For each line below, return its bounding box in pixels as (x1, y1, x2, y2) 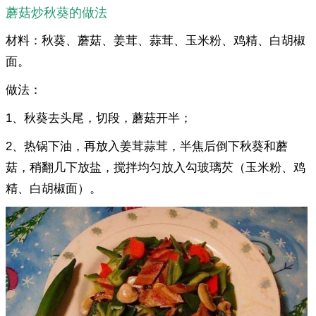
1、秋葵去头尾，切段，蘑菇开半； (6, 111, 192, 126)
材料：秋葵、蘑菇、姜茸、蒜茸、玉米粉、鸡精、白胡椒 (6, 34, 305, 48)
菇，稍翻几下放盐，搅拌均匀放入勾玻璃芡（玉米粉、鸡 (6, 161, 305, 175)
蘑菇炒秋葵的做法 (6, 6, 107, 20)
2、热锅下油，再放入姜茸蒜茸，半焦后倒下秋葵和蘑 (6, 140, 288, 154)
